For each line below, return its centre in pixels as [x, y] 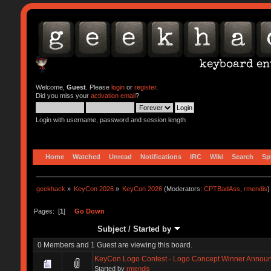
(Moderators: [183, 188]
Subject [111, 229]
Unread [120, 156]
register [145, 87]
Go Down [89, 211]
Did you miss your [63, 96]
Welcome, [51, 87]
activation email [113, 96]
